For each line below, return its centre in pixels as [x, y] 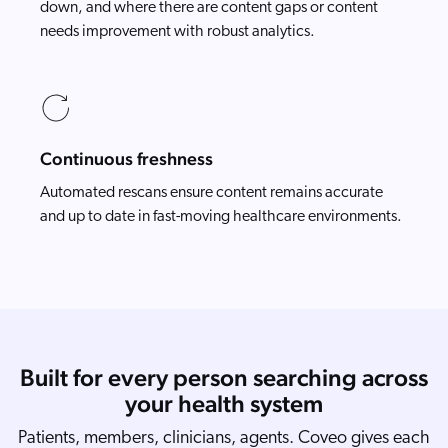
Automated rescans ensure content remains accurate [211, 193]
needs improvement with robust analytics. [177, 32]
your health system [224, 404]
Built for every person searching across [224, 378]
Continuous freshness [126, 159]
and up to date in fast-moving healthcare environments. [221, 217]
